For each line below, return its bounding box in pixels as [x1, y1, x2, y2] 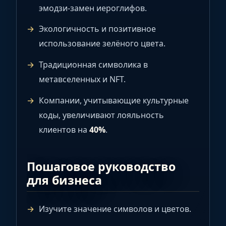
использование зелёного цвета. [39, 38, 165, 49]
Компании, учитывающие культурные [39, 95, 189, 106]
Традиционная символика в [39, 59, 148, 71]
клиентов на [39, 124, 89, 136]
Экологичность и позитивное [39, 23, 156, 35]
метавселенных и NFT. [39, 74, 126, 85]
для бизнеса [27, 172, 102, 188]
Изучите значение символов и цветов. [39, 203, 191, 214]
